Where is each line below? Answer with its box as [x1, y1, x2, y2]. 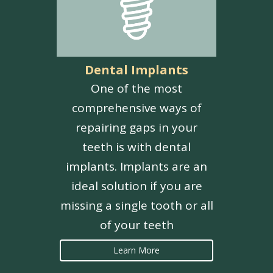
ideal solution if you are [71, 178, 202, 194]
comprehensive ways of [71, 100, 202, 116]
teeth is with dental [82, 139, 191, 155]
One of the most [91, 80, 182, 97]
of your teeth [99, 217, 174, 233]
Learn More [113, 244, 160, 257]
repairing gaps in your [76, 119, 197, 136]
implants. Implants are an [66, 158, 207, 175]
